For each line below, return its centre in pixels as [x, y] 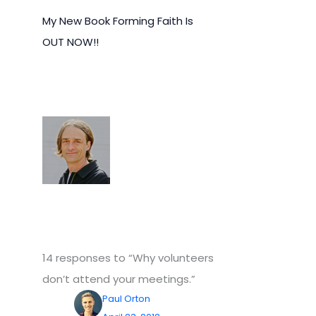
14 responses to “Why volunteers [128, 257]
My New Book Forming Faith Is [118, 20]
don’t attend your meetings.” [119, 279]
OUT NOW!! [71, 42]
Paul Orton [126, 298]
